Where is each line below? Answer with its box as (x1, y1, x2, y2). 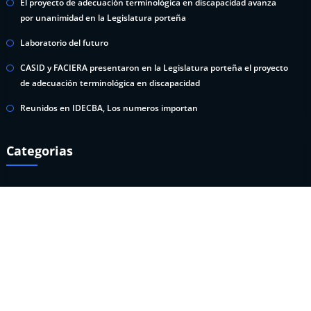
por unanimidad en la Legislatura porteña (20, 11, 186, 24)
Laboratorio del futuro (20, 36, 108, 49)
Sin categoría (20, 241, 71, 253)
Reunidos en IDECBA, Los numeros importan (20, 101, 198, 114)
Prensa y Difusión (20, 216, 87, 228)
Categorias (6, 142, 73, 160)
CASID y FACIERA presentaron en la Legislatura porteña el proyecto (20, 61, 288, 74)
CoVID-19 (20, 191, 56, 203)
